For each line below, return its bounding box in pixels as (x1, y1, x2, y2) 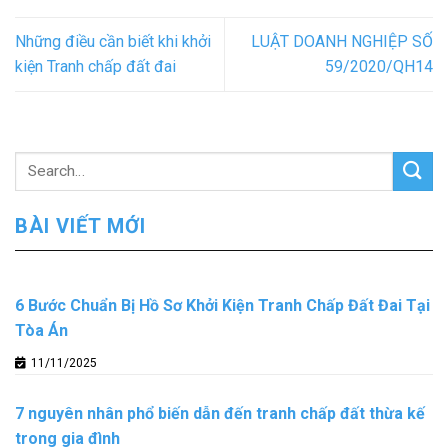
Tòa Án (15, 321, 68, 341)
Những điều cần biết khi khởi (15, 32, 211, 52)
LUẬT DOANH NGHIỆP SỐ (251, 32, 433, 52)
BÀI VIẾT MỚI (15, 213, 146, 238)
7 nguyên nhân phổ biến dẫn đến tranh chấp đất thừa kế (15, 404, 425, 424)
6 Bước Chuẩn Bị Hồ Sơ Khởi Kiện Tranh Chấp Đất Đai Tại (15, 296, 430, 316)
